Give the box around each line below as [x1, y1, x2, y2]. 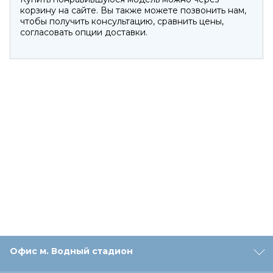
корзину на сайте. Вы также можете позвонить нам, [20, 5, 246, 16]
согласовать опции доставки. [20, 27, 147, 38]
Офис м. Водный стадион [10, 246, 133, 257]
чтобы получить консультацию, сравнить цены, [20, 16, 224, 27]
